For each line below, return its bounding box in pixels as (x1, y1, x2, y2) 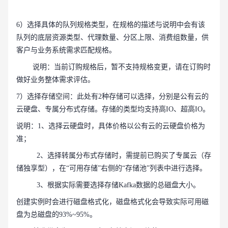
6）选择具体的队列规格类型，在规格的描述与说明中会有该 (16, 21, 205, 29)
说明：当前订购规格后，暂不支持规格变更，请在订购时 (33, 63, 211, 71)
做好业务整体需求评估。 (16, 76, 95, 84)
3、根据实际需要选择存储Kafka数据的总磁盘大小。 (33, 181, 200, 189)
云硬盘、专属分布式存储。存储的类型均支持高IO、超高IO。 (16, 105, 210, 113)
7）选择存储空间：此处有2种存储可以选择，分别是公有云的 (16, 93, 209, 101)
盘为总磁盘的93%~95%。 (16, 211, 97, 219)
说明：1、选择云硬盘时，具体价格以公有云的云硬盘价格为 (16, 122, 205, 130)
